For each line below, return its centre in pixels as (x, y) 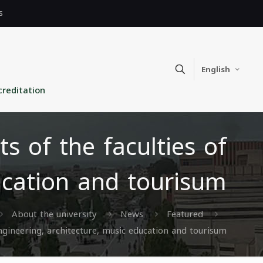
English (216, 69)
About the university (54, 214)
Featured (185, 214)
